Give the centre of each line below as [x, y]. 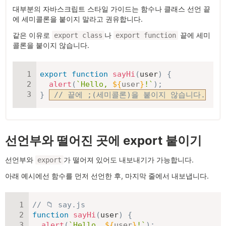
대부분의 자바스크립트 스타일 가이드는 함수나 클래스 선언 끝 [111, 9]
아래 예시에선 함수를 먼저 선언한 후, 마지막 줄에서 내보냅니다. [107, 176]
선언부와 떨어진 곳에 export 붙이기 [103, 140]
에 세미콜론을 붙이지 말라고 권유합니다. [78, 19]
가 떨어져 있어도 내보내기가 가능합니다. [129, 160]
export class [78, 35]
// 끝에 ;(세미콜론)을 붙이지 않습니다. [130, 95]
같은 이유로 [32, 35]
